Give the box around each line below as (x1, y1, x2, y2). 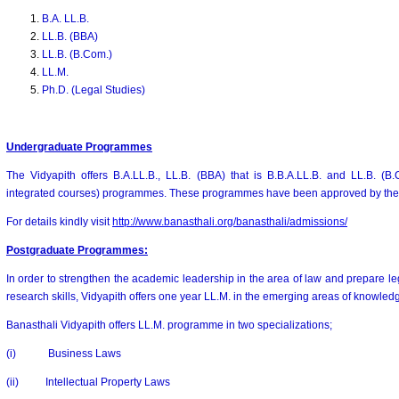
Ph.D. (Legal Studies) (42, 84, 145, 96)
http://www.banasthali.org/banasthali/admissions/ (112, 216, 347, 228)
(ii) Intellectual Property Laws (6, 376, 170, 388)
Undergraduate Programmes (6, 141, 152, 153)
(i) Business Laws (6, 347, 121, 360)
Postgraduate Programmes (6, 244, 144, 256)
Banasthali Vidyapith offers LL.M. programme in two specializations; (6, 319, 332, 331)
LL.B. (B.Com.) (42, 48, 112, 61)
